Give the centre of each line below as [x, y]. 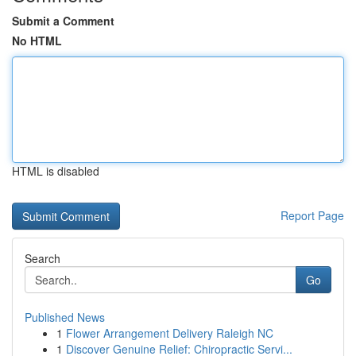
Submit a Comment [63, 21]
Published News [65, 317]
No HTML [37, 41]
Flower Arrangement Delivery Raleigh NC [170, 333]
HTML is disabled [56, 171]
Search [43, 258]
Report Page [312, 215]
